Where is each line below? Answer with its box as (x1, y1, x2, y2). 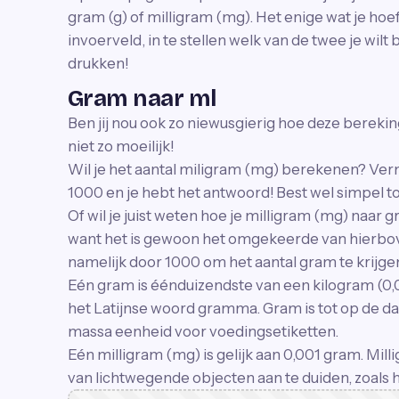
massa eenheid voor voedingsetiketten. (68, 322, 338, 340)
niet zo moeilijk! (68, 137, 174, 155)
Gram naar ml (68, 85, 217, 112)
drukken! (68, 54, 128, 72)
